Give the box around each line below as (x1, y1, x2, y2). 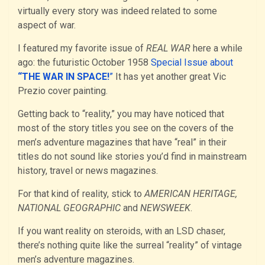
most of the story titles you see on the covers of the (18, 122, 234, 134)
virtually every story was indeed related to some (18, 5, 217, 17)
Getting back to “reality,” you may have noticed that (18, 108, 224, 119)
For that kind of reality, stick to (18, 188, 144, 199)
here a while (190, 42, 243, 54)
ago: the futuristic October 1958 (18, 56, 151, 68)
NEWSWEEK (140, 202, 190, 214)
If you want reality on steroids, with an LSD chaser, (18, 225, 225, 237)
